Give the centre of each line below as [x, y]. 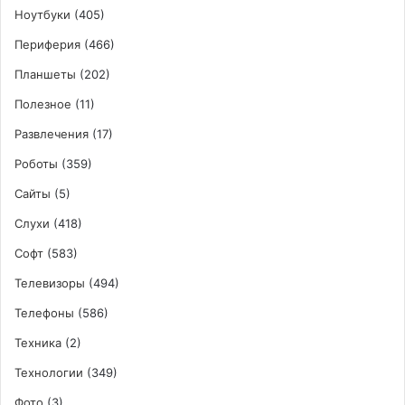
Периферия [47, 44]
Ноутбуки [42, 14]
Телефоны [44, 312]
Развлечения [52, 133]
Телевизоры [50, 283]
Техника [38, 342]
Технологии [49, 372]
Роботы [36, 163]
